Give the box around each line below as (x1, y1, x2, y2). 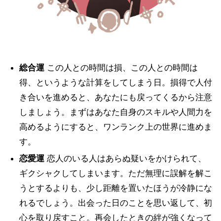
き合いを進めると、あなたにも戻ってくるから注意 (19, 92, 212, 102)
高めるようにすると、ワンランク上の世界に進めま (19, 122, 212, 132)
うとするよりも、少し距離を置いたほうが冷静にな (19, 183, 212, 193)
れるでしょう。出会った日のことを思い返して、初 (19, 198, 212, 208)
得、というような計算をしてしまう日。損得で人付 (19, 77, 212, 87)
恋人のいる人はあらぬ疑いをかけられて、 (44, 153, 206, 163)
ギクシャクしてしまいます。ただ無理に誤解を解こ (19, 168, 212, 178)
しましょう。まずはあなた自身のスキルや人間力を (19, 107, 212, 117)
